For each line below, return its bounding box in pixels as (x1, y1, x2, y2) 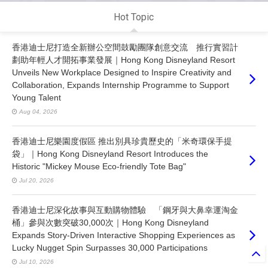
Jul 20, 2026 (19, 177, 54, 184)
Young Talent (12, 93, 61, 103)
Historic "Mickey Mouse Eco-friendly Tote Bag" (12, 162, 186, 172)
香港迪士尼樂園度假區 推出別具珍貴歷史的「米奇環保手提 (12, 136, 232, 147)
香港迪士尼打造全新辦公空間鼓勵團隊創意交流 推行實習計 (12, 42, 238, 53)
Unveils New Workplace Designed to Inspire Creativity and (12, 68, 232, 78)
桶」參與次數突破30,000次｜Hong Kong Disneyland (12, 218, 209, 228)
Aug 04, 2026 (19, 108, 57, 115)
